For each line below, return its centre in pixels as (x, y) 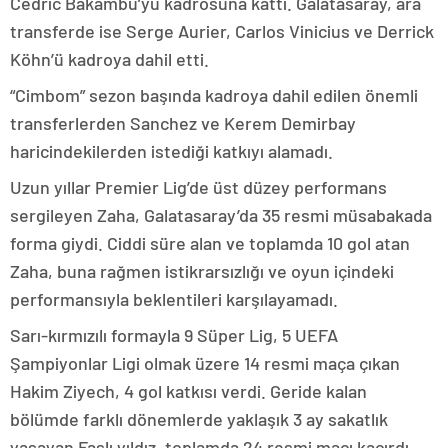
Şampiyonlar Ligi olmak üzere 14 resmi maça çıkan (205, 363)
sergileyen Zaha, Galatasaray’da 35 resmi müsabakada (221, 215)
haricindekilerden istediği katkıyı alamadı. (171, 151)
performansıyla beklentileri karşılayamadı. (174, 299)
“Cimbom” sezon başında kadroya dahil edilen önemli (214, 95)
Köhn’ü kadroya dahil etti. (109, 59)
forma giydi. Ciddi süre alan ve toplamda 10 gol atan (210, 243)
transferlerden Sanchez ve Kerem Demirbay (183, 123)
